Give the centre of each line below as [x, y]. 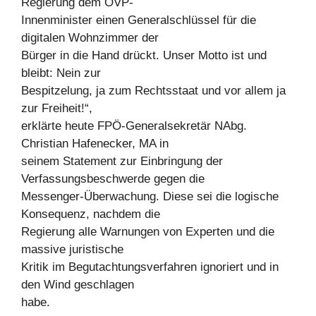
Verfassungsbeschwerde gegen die [113, 178]
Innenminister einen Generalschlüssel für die [139, 20]
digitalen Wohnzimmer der [90, 37]
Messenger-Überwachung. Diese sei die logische [150, 196]
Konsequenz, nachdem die [91, 214]
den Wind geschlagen [78, 284]
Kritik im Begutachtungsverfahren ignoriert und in [150, 267]
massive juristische [72, 249]
